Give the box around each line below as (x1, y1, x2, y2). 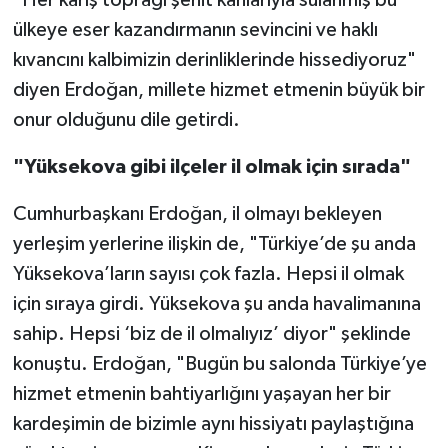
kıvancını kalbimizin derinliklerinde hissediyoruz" (12, 50, 416, 71)
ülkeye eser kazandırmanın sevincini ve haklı (12, 20, 378, 41)
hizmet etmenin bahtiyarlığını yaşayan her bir (12, 384, 391, 405)
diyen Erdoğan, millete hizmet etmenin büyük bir (12, 80, 425, 101)
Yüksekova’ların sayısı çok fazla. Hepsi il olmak (12, 264, 404, 285)
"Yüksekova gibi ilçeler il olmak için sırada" (12, 157, 411, 178)
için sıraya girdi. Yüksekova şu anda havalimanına (12, 294, 421, 315)
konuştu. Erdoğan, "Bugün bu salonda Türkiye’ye (12, 354, 427, 375)
